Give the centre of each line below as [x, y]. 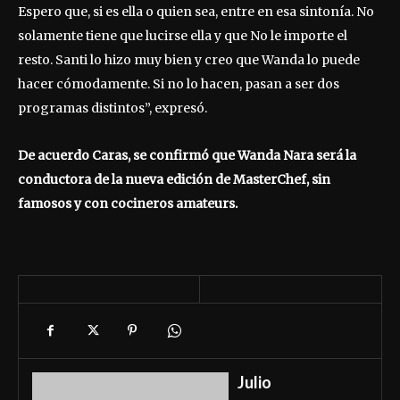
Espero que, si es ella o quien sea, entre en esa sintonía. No [196, 12]
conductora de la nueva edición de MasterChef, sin [174, 180]
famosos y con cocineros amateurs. [128, 204]
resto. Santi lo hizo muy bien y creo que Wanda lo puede [189, 60]
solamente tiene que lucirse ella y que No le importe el [183, 36]
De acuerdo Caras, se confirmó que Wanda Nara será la [187, 156]
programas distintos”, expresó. [112, 108]
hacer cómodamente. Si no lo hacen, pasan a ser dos [179, 84]
